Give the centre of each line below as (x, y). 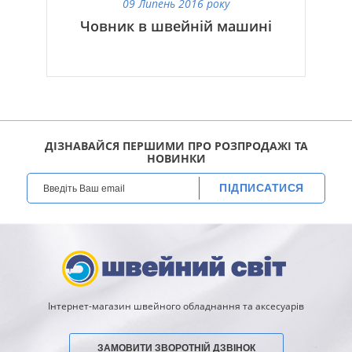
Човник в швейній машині (176, 26)
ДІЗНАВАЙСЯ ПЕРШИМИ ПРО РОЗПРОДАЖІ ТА (176, 145)
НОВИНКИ (176, 158)
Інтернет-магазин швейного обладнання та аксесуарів (176, 306)
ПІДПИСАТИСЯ (262, 187)
